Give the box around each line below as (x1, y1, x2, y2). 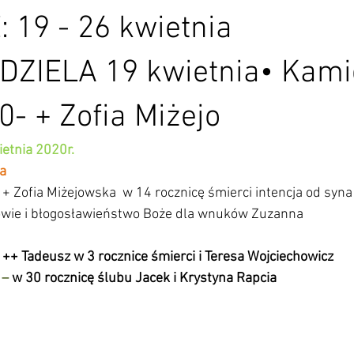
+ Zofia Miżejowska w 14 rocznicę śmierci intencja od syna (2, 185, 352, 201)
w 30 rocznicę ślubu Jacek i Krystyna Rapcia (9, 270, 277, 287)
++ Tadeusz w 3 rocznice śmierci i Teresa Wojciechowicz (2, 249, 333, 265)
